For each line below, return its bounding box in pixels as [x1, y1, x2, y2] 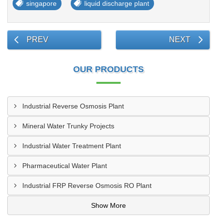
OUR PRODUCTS [73, 64, 144, 74]
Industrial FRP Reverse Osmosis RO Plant [22, 182, 152, 189]
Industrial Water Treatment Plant [22, 142, 121, 150]
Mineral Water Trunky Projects [22, 122, 114, 130]
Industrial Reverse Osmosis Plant [22, 102, 124, 110]
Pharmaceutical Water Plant [22, 162, 107, 170]
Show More [91, 201, 126, 209]
